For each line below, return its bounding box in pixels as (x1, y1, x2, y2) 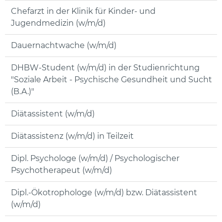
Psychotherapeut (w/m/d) (11, 166, 112, 175)
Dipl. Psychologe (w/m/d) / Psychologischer (11, 154, 179, 164)
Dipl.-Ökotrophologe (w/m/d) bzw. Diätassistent (11, 188, 197, 198)
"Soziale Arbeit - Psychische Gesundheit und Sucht (11, 75, 212, 85)
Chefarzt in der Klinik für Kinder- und (11, 6, 156, 16)
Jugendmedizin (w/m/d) (11, 18, 106, 28)
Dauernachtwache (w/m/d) (11, 41, 116, 51)
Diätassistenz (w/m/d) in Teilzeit (11, 131, 134, 141)
